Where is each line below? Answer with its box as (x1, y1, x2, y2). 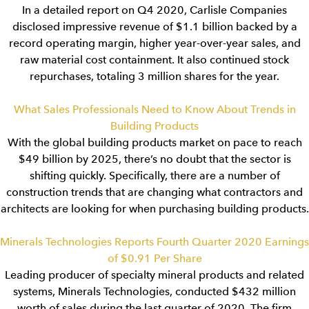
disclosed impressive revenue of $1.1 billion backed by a (12, 20, 297, 33)
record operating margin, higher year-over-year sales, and (8, 37, 301, 50)
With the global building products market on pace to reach (7, 136, 302, 149)
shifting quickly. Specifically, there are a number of (29, 169, 280, 182)
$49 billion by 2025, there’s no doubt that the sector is (18, 152, 291, 166)
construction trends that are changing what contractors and (6, 186, 303, 199)
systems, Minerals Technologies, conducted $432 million (13, 285, 296, 298)
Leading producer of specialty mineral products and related (5, 268, 304, 281)
